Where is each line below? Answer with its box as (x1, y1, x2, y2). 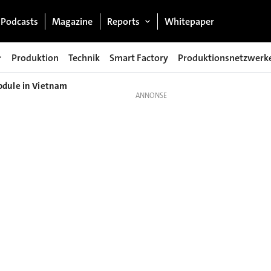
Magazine (52, 15, 93, 28)
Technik (68, 51, 100, 64)
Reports (106, 15, 140, 28)
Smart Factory (109, 51, 168, 64)
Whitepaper (165, 15, 215, 28)
